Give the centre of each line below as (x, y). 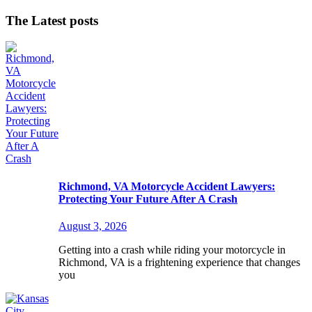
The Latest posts (52, 20)
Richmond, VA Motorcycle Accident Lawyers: (167, 186)
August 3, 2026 (93, 226)
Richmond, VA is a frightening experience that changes (179, 262)
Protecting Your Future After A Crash (148, 198)
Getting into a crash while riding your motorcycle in (172, 249)
